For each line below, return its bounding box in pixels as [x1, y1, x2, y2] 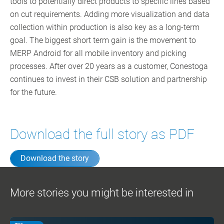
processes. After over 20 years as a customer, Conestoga [10, 61, 208, 71]
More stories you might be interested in [10, 186, 193, 199]
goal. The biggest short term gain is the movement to [10, 35, 196, 45]
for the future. [10, 87, 57, 97]
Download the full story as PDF [10, 126, 194, 143]
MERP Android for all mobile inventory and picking [10, 48, 186, 58]
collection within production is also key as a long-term [10, 22, 199, 32]
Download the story [20, 153, 89, 163]
